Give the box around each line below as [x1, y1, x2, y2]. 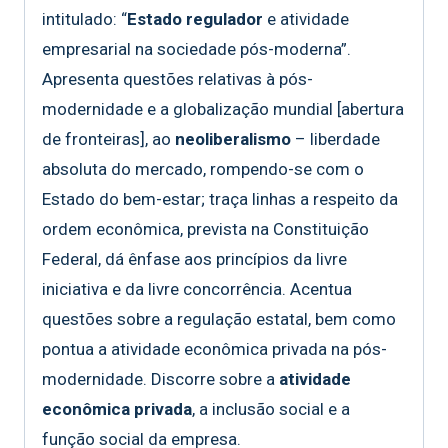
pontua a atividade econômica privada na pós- [42, 339, 387, 360]
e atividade [263, 9, 349, 30]
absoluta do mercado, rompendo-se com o [42, 159, 364, 180]
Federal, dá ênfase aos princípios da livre [42, 249, 347, 270]
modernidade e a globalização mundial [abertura [42, 99, 404, 120]
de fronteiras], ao [42, 129, 175, 150]
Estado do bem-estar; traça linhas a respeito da [42, 189, 398, 210]
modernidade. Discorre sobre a [42, 369, 279, 390]
